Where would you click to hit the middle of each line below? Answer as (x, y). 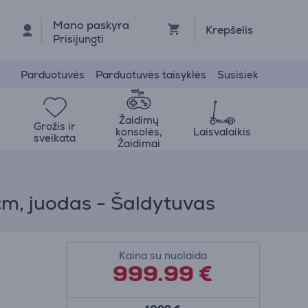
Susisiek (238, 74)
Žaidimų (139, 120)
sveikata (55, 137)
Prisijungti (78, 38)
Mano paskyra (91, 25)
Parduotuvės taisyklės (151, 74)
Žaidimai (139, 143)
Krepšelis (229, 30)
